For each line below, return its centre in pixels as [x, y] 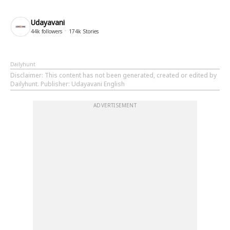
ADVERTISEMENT [115, 105]
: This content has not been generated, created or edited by [129, 75]
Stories [90, 31]
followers [51, 31]
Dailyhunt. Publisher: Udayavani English [68, 84]
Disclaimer [26, 75]
